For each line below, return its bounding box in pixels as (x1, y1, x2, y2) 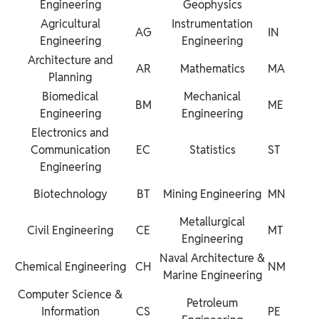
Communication (30, 142, 110, 158)
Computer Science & (18, 287, 122, 303)
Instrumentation (172, 16, 253, 32)
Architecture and (27, 53, 113, 68)
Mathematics (179, 61, 245, 77)
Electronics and (31, 125, 109, 141)
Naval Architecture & (159, 251, 265, 266)
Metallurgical (179, 214, 245, 230)
